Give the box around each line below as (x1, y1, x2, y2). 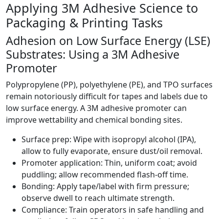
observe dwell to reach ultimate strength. (22, 193, 175, 204)
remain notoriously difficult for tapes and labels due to (6, 91, 208, 102)
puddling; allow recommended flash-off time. (22, 169, 188, 180)
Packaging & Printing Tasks (6, 14, 163, 31)
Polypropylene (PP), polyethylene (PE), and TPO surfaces (6, 79, 213, 90)
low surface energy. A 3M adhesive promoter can (6, 103, 187, 114)
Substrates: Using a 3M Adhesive (6, 46, 179, 63)
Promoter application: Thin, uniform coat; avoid (22, 157, 197, 169)
